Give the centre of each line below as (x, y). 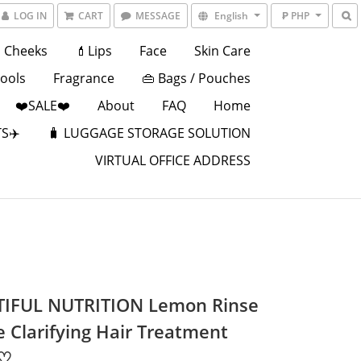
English (231, 16)
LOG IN (30, 16)
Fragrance (83, 78)
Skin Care (222, 51)
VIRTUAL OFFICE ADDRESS (172, 160)
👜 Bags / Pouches (196, 78)
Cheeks (25, 51)
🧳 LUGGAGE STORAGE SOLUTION (149, 133)
